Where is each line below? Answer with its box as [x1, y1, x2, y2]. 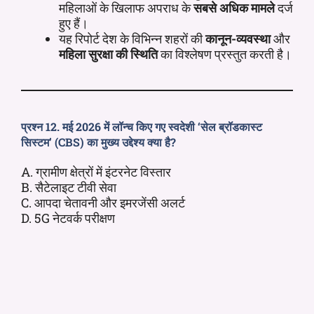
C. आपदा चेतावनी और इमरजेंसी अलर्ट [21, 193, 185, 211]
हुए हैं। [59, 14, 88, 32]
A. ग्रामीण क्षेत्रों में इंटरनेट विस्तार [21, 163, 171, 180]
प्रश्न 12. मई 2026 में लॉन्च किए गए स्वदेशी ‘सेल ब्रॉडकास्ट [21, 118, 262, 134]
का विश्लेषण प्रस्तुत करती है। [158, 45, 292, 62]
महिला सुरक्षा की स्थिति [59, 45, 158, 62]
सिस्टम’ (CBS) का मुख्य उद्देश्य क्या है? [21, 134, 176, 149]
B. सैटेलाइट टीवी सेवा [21, 178, 116, 196]
